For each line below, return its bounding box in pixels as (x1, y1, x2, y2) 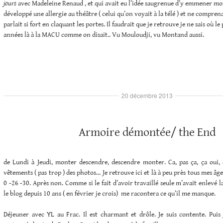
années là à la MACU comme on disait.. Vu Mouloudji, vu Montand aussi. (3, 31, 204, 39)
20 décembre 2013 (121, 91, 173, 100)
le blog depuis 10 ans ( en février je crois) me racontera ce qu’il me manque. (3, 190, 216, 198)
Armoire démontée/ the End (78, 125, 216, 140)
